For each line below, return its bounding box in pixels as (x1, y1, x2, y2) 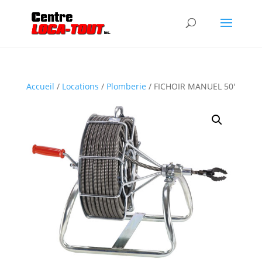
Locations (61, 81, 99, 92)
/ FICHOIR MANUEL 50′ (146, 81, 235, 92)
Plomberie (106, 81, 146, 92)
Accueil (26, 81, 54, 92)
